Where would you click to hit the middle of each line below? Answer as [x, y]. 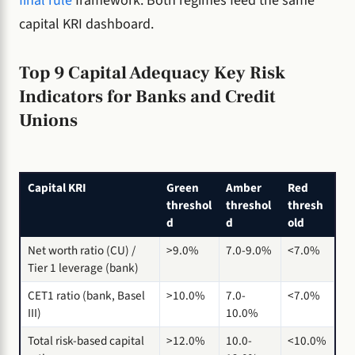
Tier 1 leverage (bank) [83, 267]
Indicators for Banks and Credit [147, 97]
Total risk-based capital [86, 340]
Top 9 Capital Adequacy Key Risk [152, 73]
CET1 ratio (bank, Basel [86, 295]
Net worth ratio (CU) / [82, 250]
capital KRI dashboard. [86, 24]
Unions [48, 121]
